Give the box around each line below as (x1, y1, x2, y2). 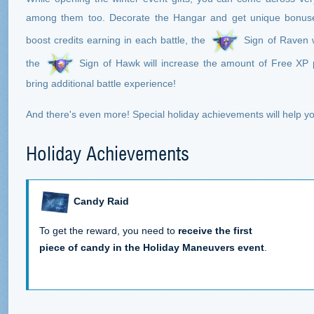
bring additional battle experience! (26, 78, 176, 90)
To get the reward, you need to (39, 224, 178, 236)
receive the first (178, 224, 252, 236)
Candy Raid (74, 196, 129, 207)
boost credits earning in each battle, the (26, 34, 210, 46)
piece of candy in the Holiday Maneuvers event (39, 241, 264, 253)
